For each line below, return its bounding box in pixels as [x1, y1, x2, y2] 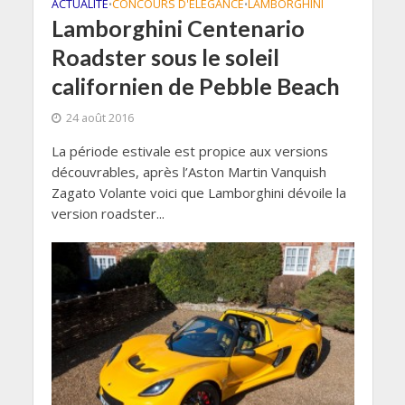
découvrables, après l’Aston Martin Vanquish [51, 162, 326, 181]
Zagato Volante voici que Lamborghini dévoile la [51, 183, 346, 202]
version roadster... [51, 203, 165, 222]
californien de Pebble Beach [51, 71, 340, 99]
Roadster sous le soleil [51, 42, 279, 71]
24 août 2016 [65, 109, 134, 126]
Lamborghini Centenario [51, 14, 305, 42]
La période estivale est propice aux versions [51, 141, 328, 160]
